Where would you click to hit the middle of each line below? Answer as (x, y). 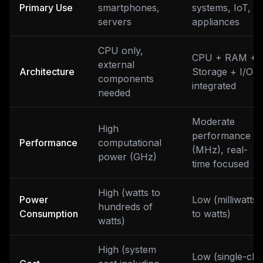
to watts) (211, 214)
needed (114, 93)
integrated (214, 86)
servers (115, 22)
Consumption (49, 214)
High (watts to (129, 193)
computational (130, 143)
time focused (220, 164)
